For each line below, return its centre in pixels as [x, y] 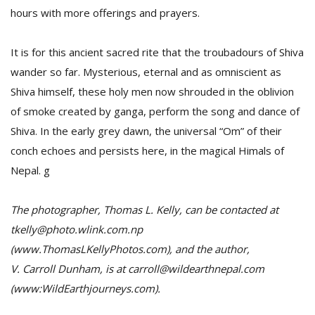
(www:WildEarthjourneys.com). [85, 288]
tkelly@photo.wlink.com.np [77, 229]
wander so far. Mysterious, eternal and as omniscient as [146, 72]
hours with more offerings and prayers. [105, 13]
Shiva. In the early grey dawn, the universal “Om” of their [146, 131]
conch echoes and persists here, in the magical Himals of [147, 150]
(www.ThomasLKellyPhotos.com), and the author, [130, 249]
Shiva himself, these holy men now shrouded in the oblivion [152, 91]
